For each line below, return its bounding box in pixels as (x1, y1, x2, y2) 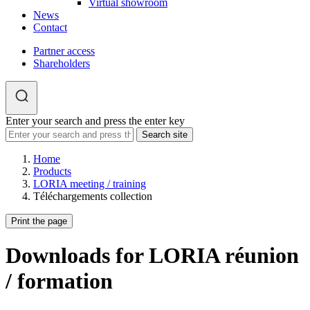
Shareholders (33, 57, 90, 69)
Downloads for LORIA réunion (6, 243, 299, 268)
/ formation (6, 268, 113, 294)
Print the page (11, 216, 67, 226)
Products (33, 165, 71, 177)
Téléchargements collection (33, 190, 152, 202)
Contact (33, 21, 67, 33)
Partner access (33, 45, 95, 57)
